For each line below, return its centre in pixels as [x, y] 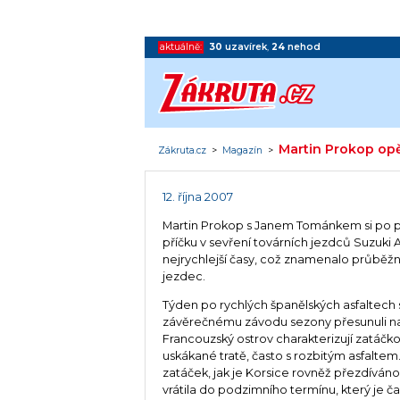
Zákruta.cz [183, 150]
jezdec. [184, 277]
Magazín [243, 150]
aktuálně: [181, 46]
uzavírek [246, 46]
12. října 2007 [198, 197]
